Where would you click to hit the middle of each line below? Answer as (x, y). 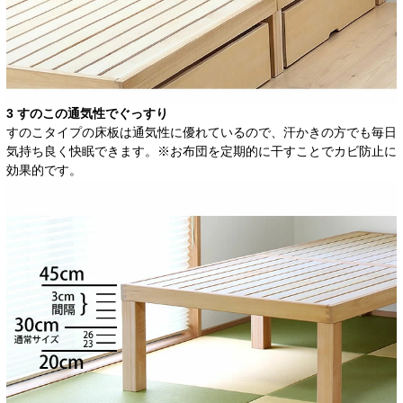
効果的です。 (44, 170)
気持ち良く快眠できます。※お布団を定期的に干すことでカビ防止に (201, 152)
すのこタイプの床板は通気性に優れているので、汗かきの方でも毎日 (201, 133)
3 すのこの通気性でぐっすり (87, 114)
